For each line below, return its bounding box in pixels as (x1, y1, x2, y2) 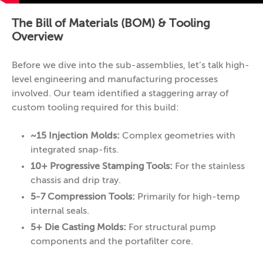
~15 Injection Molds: (31, 131, 120, 141)
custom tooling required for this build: (12, 103, 179, 113)
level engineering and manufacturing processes (12, 75, 218, 85)
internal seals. (31, 207, 89, 216)
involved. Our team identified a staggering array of (12, 89, 228, 99)
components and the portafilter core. (31, 237, 193, 247)
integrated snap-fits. (31, 146, 119, 155)
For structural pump (126, 223, 216, 232)
